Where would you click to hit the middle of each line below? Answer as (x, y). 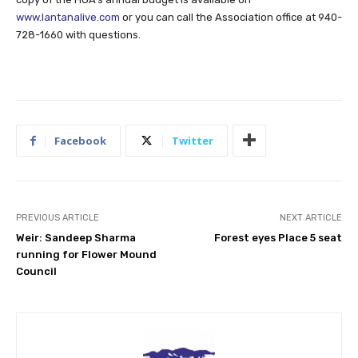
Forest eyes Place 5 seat (278, 237)
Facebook (80, 140)
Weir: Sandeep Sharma (76, 237)
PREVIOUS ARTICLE (58, 217)
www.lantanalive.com (68, 17)
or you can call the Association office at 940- (231, 17)
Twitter (193, 140)
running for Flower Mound (86, 254)
